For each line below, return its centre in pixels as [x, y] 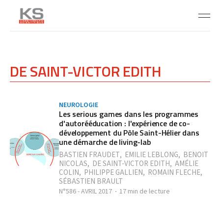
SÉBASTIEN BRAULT [91, 181]
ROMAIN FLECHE [174, 173]
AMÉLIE [187, 164]
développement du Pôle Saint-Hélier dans [129, 133]
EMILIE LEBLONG [151, 155]
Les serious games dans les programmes [129, 114]
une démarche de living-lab [105, 142]
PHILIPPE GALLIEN [113, 173]
